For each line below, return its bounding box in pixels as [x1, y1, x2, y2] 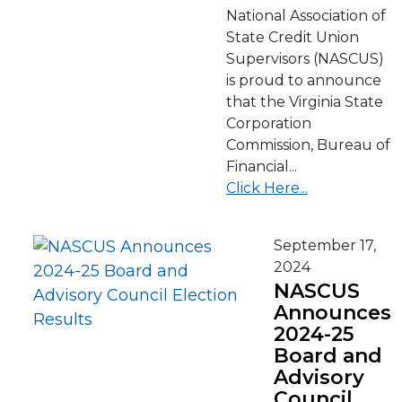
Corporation [226, 115, 311, 132]
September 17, [274, 237, 376, 254]
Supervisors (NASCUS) [226, 50, 384, 67]
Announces [274, 301, 391, 325]
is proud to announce [226, 72, 381, 89]
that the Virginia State [226, 93, 383, 110]
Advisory [274, 365, 364, 389]
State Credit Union [226, 29, 359, 46]
